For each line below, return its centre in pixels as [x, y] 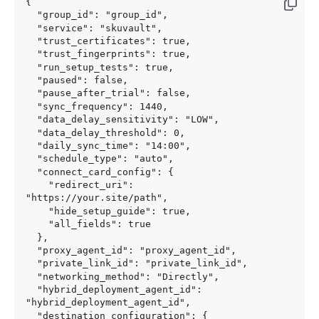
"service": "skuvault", [31, 28]
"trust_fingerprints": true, [31, 54]
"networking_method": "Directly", [31, 276]
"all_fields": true [37, 224]
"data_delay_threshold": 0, [31, 132]
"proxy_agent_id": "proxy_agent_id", [31, 250]
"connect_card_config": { [31, 172]
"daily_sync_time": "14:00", [31, 145]
